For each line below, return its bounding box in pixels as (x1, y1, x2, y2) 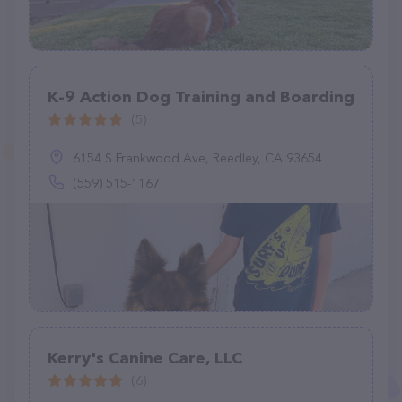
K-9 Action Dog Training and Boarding (48, 87, 354, 107)
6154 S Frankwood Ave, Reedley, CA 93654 (73, 150, 322, 166)
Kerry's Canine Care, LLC (48, 348, 242, 368)
